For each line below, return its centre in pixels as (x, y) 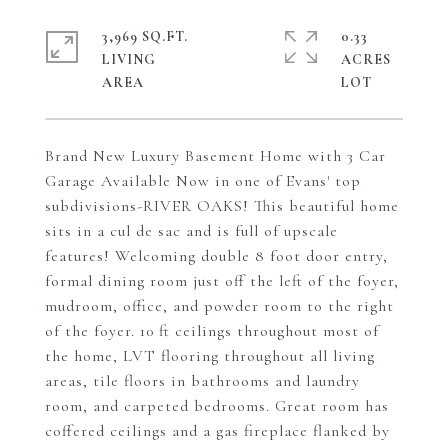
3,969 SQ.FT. (145, 36)
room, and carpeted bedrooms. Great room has (217, 406)
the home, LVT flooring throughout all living (210, 356)
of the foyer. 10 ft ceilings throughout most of (212, 331)
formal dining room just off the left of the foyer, (222, 281)
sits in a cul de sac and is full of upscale (191, 231)
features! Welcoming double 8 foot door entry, (216, 256)
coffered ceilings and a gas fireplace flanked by (217, 431)
